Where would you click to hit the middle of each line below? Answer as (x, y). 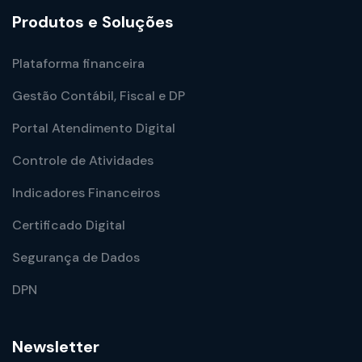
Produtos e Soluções (93, 22)
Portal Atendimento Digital (94, 128)
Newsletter (56, 347)
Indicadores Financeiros (86, 193)
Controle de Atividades (83, 161)
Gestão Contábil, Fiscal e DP (99, 96)
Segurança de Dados (76, 258)
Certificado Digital (69, 225)
